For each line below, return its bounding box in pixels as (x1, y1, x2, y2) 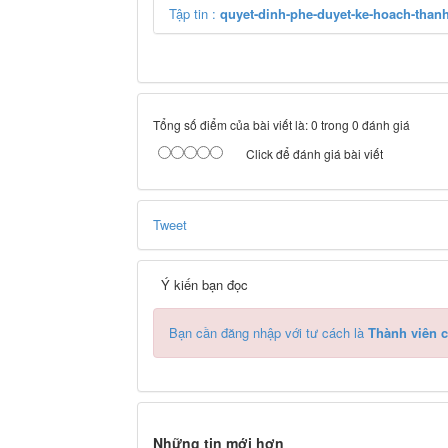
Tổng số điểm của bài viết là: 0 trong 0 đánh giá (153, 115, 410, 133)
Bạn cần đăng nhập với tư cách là (169, 322, 368, 342)
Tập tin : (169, 3, 220, 23)
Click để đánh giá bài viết (246, 144, 383, 162)
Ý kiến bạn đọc (157, 274, 248, 294)
